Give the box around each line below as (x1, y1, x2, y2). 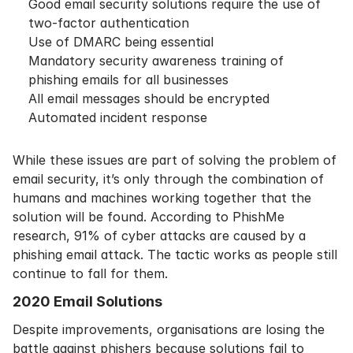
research (13, 228, 66, 243)
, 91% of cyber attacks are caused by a (66, 228, 306, 243)
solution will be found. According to (13, 209, 232, 225)
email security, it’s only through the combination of (13, 171, 324, 187)
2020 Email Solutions (13, 293, 162, 310)
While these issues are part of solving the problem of (13, 152, 336, 168)
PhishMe (232, 209, 284, 225)
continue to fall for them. (13, 266, 168, 281)
